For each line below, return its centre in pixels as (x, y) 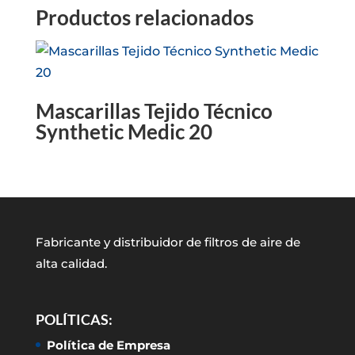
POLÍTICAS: (74, 320)
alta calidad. (71, 264)
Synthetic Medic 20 (124, 132)
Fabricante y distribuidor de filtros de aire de (168, 242)
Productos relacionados (144, 17)
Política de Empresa (108, 345)
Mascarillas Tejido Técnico (154, 111)
